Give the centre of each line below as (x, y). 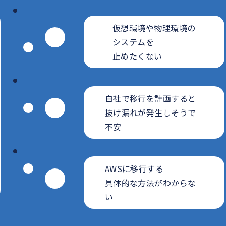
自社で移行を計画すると (150, 98)
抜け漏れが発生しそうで (150, 112)
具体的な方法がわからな (150, 183)
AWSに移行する (134, 169)
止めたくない (137, 56)
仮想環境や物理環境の (154, 28)
